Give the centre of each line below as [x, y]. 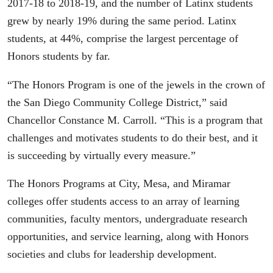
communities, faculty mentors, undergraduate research [127, 219]
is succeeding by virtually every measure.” [101, 155]
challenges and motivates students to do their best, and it [133, 137]
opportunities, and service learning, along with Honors [128, 237]
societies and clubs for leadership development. [112, 254]
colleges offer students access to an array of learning [123, 201]
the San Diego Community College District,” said [117, 102]
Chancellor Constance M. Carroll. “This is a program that [135, 120]
